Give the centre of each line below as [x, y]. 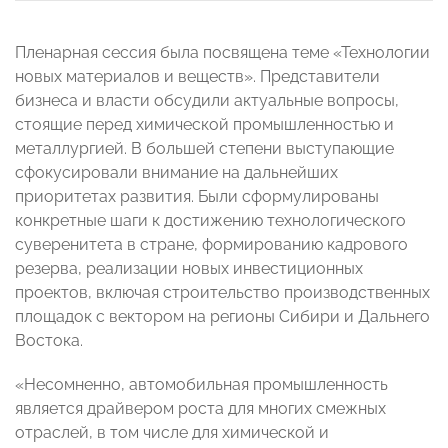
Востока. [49, 341]
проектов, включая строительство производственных [222, 293]
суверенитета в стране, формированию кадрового [211, 245]
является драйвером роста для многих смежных [200, 409]
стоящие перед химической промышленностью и [204, 125]
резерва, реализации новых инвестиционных [189, 269]
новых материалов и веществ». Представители [197, 77]
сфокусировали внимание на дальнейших [176, 173]
